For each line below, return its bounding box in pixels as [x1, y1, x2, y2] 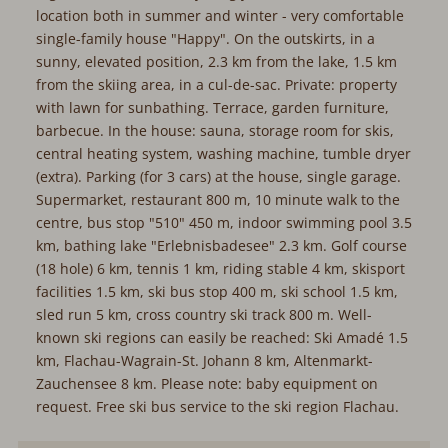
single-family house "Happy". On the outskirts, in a [35, 29, 375, 49]
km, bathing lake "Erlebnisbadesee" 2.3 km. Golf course [35, 236, 407, 256]
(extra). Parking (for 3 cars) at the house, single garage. [35, 167, 401, 187]
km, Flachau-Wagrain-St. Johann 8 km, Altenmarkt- [35, 351, 373, 371]
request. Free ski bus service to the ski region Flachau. [35, 397, 399, 417]
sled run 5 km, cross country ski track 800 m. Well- [35, 305, 372, 325]
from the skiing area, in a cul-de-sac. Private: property [35, 75, 397, 95]
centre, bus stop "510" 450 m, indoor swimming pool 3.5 [35, 213, 412, 233]
